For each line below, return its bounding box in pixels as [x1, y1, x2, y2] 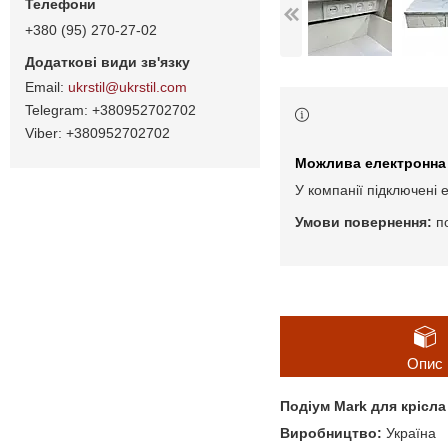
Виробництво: [280, 425, 382, 442]
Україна [382, 425, 436, 442]
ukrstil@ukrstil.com [68, 79, 187, 96]
